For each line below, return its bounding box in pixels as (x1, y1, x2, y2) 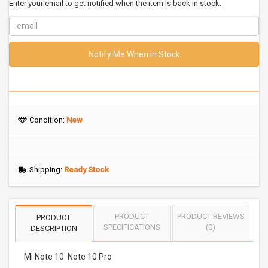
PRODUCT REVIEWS (176, 212, 245, 221)
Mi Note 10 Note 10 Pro (24, 252, 112, 261)
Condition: (27, 115, 66, 124)
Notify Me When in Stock (88, 50, 180, 59)
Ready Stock (63, 165, 109, 174)
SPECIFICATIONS (103, 223, 161, 232)
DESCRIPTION (30, 224, 77, 233)
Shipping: (27, 165, 64, 174)
